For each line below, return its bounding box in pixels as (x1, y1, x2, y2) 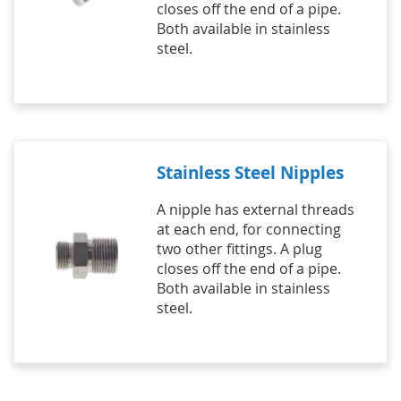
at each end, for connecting (156, 219, 341, 239)
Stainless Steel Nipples (156, 160, 344, 184)
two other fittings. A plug (156, 239, 322, 259)
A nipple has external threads (156, 200, 354, 219)
